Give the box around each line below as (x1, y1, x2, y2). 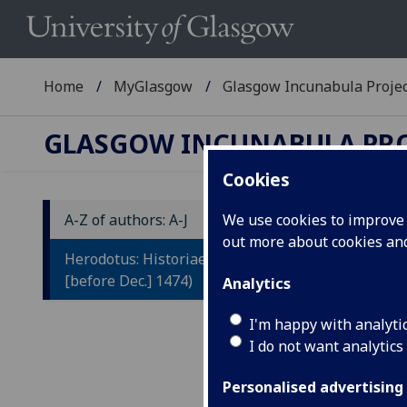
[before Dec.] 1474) (65, 270, 193, 291)
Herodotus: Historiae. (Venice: (65, 248, 265, 269)
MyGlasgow (114, 76, 194, 97)
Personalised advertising (223, 377, 403, 398)
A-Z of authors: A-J (65, 209, 188, 230)
